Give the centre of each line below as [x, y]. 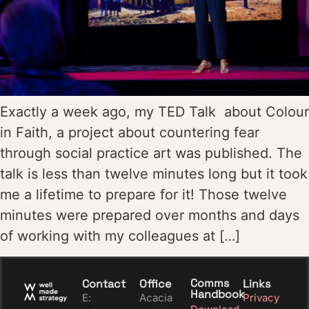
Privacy [261, 297]
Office [156, 285]
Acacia [156, 297]
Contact [104, 285]
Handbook [217, 295]
